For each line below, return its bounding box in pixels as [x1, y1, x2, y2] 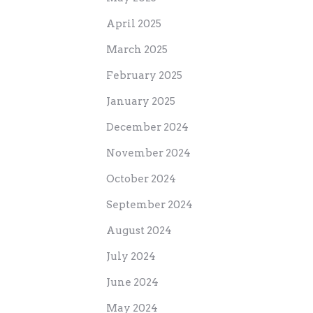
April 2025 [106, 17, 161, 30]
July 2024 [106, 249, 156, 263]
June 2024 [106, 275, 159, 289]
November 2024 [106, 146, 191, 159]
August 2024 [106, 224, 172, 237]
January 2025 [106, 94, 175, 108]
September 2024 [106, 198, 193, 211]
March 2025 [106, 43, 168, 56]
